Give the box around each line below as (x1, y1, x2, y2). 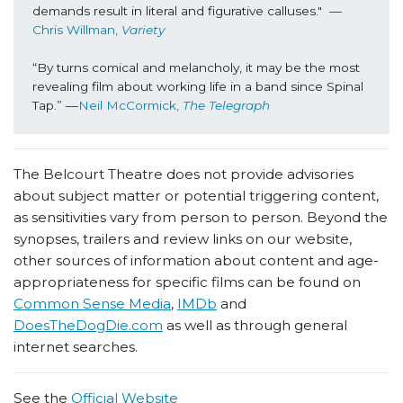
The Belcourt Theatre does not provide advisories (13, 166, 354, 184)
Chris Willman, (31, 22, 121, 37)
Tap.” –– (31, 97, 78, 112)
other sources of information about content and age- (13, 252, 379, 270)
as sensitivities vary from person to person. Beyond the (13, 209, 388, 227)
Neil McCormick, (77, 97, 183, 112)
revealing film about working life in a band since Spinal (31, 78, 363, 94)
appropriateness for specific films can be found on (13, 273, 361, 291)
